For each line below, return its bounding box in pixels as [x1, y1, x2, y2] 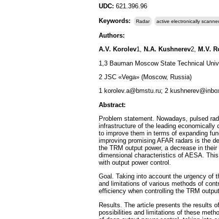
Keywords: [99, 17, 132, 24]
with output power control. [99, 158, 171, 166]
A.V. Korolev [99, 45, 136, 53]
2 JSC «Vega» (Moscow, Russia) [99, 73, 192, 81]
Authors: [99, 32, 125, 39]
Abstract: [99, 101, 126, 109]
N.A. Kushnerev [142, 45, 191, 53]
